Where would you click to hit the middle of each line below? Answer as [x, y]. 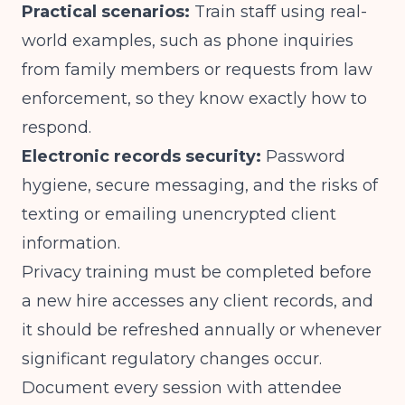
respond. [57, 127]
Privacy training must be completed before [197, 272]
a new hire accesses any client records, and [198, 301]
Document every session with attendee [182, 388]
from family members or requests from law [197, 70]
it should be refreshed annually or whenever [202, 330]
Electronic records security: [141, 156]
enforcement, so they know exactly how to [194, 99]
